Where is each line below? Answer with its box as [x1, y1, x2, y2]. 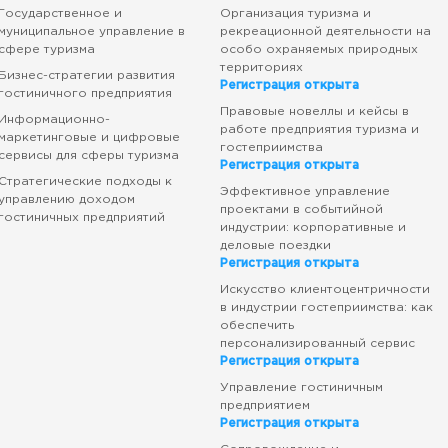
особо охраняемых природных [219, 44, 418, 55]
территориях [219, 62, 303, 73]
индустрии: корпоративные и [219, 222, 406, 233]
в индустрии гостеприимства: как [219, 302, 433, 313]
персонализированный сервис [219, 338, 415, 349]
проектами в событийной [219, 204, 383, 215]
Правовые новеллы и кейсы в [219, 106, 409, 117]
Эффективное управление [219, 186, 390, 197]
